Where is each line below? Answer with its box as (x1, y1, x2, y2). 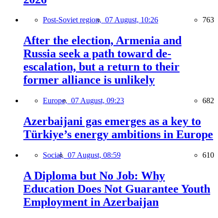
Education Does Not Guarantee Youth (23, 182, 210, 195)
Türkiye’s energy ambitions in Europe (23, 128, 213, 141)
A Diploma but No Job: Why (23, 169, 165, 182)
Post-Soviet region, (43, 16, 105, 24)
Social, (43, 151, 68, 160)
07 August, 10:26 (105, 16, 158, 24)
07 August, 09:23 (71, 96, 124, 105)
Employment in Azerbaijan (23, 195, 159, 208)
